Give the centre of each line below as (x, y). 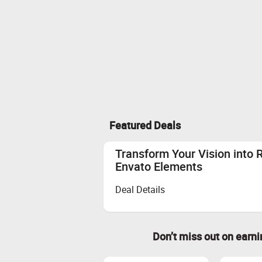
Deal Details (140, 190)
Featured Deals (145, 125)
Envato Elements (159, 166)
